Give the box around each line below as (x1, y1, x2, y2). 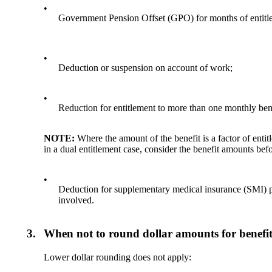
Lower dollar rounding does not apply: (44, 251, 192, 262)
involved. (58, 195, 95, 206)
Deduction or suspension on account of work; (58, 63, 233, 73)
